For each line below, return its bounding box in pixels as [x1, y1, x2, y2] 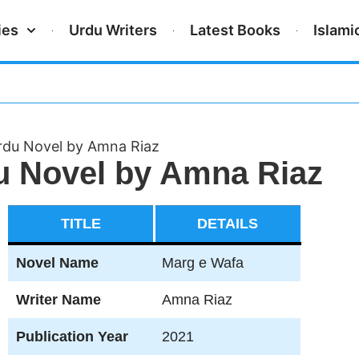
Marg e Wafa [161, 255, 244, 271]
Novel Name [15, 255, 99, 271]
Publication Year [15, 329, 128, 345]
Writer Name [15, 292, 101, 308]
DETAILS [197, 216, 259, 232]
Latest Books [190, 22, 281, 38]
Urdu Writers [69, 22, 158, 38]
